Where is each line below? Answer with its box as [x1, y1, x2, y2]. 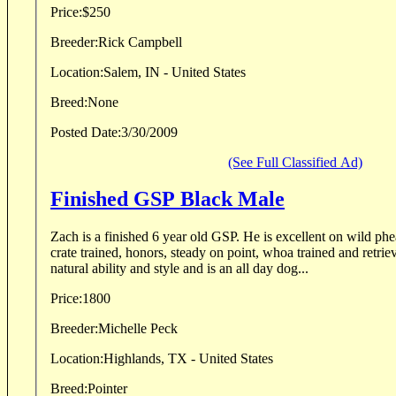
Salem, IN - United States [103, 64, 246, 80]
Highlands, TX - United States [103, 351, 273, 367]
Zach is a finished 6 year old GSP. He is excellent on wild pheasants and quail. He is [50, 229, 243, 245]
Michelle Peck [98, 321, 178, 337]
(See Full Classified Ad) [228, 154, 362, 170]
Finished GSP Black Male [50, 187, 285, 211]
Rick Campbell [98, 34, 182, 49]
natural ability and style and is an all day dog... [50, 261, 308, 277]
